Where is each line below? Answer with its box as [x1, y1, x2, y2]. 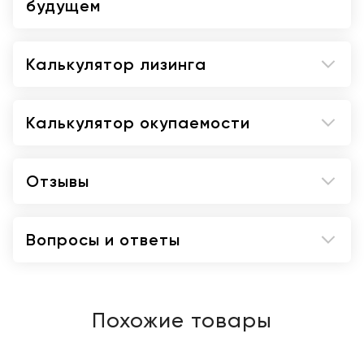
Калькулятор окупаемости [26, 113, 250, 132]
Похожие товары [92, 311, 272, 332]
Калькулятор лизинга [26, 54, 206, 74]
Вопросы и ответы [26, 230, 180, 249]
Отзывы [26, 171, 89, 191]
